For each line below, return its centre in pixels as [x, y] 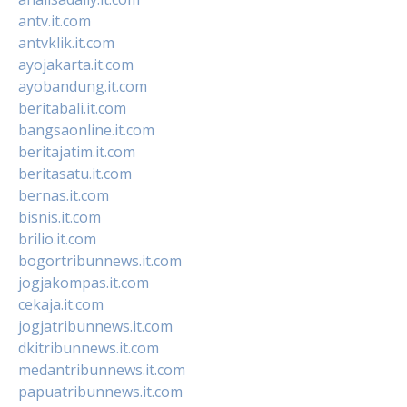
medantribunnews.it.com [102, 369]
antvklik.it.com [66, 42]
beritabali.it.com [72, 108]
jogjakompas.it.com [84, 282]
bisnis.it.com [60, 217]
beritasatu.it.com [75, 173]
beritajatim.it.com [77, 151]
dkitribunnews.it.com [89, 347]
